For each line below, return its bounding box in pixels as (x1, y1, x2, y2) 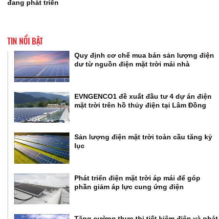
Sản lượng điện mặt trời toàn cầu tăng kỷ (74, 133, 213, 141)
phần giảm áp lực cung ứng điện (74, 182, 184, 191)
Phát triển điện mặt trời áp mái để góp (74, 174, 201, 182)
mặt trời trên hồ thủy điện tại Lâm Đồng (74, 101, 207, 109)
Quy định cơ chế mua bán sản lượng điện (74, 51, 215, 59)
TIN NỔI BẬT (7, 35, 43, 47)
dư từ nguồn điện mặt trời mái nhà (74, 60, 190, 68)
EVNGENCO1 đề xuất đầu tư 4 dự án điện (74, 92, 212, 100)
